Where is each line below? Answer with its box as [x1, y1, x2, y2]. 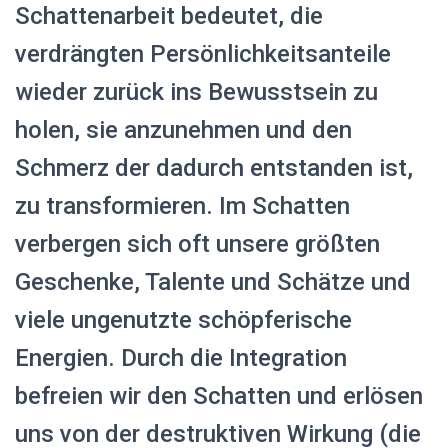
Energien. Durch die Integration [15, 343, 347, 372]
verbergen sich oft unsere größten [15, 229, 380, 258]
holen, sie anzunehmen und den [15, 115, 352, 144]
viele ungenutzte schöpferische [15, 305, 352, 334]
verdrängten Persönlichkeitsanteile [15, 39, 391, 68]
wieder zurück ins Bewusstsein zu [15, 77, 378, 106]
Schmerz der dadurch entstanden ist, [15, 153, 413, 182]
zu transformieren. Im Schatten [15, 191, 350, 220]
